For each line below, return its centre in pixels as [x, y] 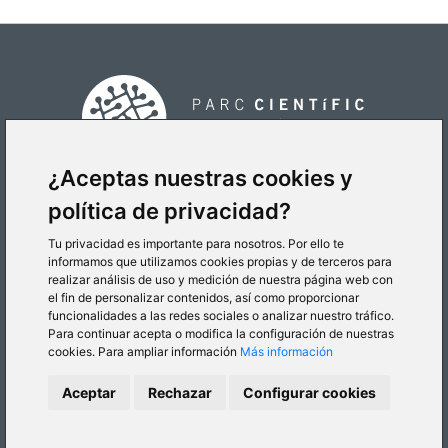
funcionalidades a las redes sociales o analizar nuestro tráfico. [221, 315]
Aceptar [89, 392]
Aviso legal [360, 411]
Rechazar [179, 392]
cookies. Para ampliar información [144, 351]
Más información [286, 351]
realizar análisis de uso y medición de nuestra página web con [220, 279]
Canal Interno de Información [224, 428]
